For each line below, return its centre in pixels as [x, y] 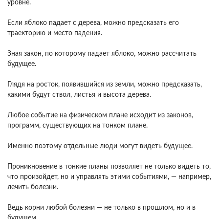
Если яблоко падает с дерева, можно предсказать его [93, 23]
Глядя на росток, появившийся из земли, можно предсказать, [105, 85]
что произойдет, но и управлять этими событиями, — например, [109, 177]
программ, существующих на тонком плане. [77, 126]
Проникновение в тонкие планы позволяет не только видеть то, [109, 167]
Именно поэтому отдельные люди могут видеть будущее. [100, 146]
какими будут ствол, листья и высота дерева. [79, 95]
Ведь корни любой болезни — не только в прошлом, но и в [101, 208]
